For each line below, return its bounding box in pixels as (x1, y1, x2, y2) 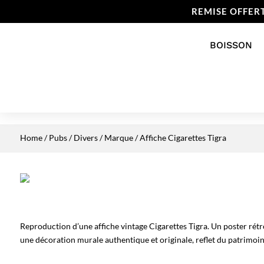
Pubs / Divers (48, 133, 98, 143)
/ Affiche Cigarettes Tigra (133, 133, 226, 143)
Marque (104, 133, 133, 143)
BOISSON (209, 39, 252, 51)
